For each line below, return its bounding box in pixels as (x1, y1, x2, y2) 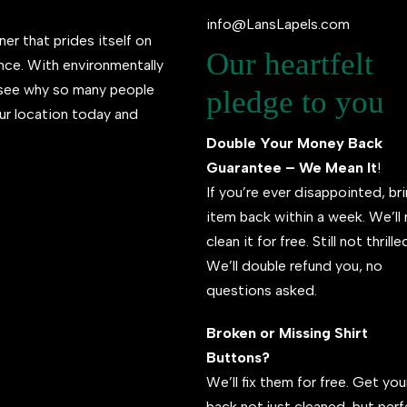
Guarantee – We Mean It (205, 159, 377, 176)
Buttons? (205, 349, 270, 366)
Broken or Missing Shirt (205, 324, 368, 342)
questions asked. (205, 282, 317, 299)
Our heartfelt (205, 46, 373, 82)
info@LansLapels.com (205, 15, 350, 33)
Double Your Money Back (205, 134, 382, 152)
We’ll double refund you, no (205, 257, 382, 274)
